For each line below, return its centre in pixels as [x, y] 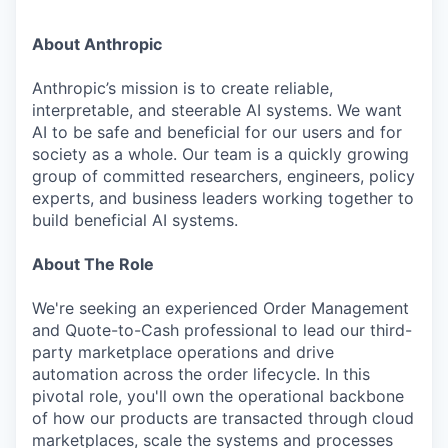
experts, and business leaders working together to [223, 198]
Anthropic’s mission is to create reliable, [182, 88]
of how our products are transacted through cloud [223, 418]
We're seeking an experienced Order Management [220, 308]
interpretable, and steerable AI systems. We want [217, 110]
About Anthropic [97, 44]
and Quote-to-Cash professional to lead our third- [222, 330]
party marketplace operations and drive [183, 352]
